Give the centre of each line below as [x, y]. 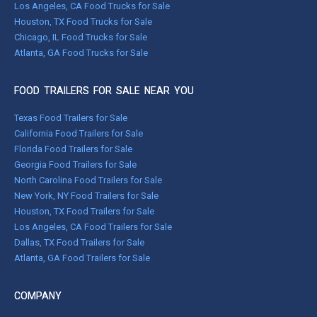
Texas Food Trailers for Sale [71, 117]
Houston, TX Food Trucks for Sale [83, 21]
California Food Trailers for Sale [79, 133]
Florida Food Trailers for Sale [73, 149]
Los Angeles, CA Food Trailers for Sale [93, 226]
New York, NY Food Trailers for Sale [86, 195]
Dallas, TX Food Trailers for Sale [79, 242]
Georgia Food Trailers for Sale [75, 164]
